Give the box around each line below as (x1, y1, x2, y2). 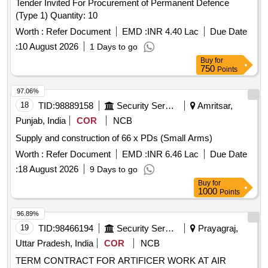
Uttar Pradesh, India (16, 238, 93, 249)
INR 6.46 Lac (147, 149, 199, 160)
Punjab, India (16, 115, 66, 126)
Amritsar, (196, 100, 233, 111)
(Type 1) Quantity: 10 (50, 10, 98, 21)
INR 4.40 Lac (147, 26, 199, 37)
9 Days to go (90, 165, 138, 175)
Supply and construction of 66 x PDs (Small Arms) (16, 133, 212, 144)
